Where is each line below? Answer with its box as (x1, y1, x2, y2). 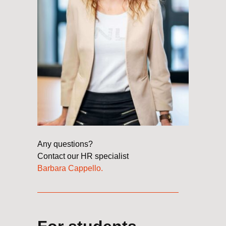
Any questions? (37, 139, 93, 148)
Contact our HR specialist (37, 151, 129, 160)
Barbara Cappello (37, 163, 101, 173)
